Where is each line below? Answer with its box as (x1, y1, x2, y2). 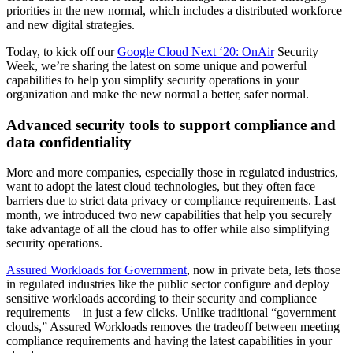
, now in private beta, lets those (187, 263, 340, 277)
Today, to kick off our (6, 44, 117, 58)
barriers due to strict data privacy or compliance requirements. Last (6, 194, 336, 208)
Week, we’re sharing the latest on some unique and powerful (6, 58, 307, 72)
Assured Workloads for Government (6, 263, 187, 277)
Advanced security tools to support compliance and (6, 116, 336, 133)
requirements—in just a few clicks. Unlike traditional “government (6, 306, 336, 320)
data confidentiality (6, 133, 136, 150)
